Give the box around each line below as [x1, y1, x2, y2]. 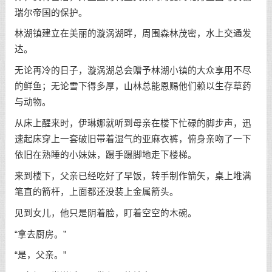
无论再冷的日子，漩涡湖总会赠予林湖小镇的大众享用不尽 [14, 66, 251, 76]
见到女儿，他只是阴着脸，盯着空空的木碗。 [14, 208, 197, 218]
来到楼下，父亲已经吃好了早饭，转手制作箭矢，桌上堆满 [14, 171, 251, 181]
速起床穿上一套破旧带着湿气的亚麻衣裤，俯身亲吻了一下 [14, 134, 251, 144]
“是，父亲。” [14, 250, 66, 260]
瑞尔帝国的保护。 [14, 7, 87, 18]
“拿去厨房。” [14, 229, 66, 239]
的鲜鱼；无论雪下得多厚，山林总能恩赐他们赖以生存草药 [14, 81, 251, 92]
